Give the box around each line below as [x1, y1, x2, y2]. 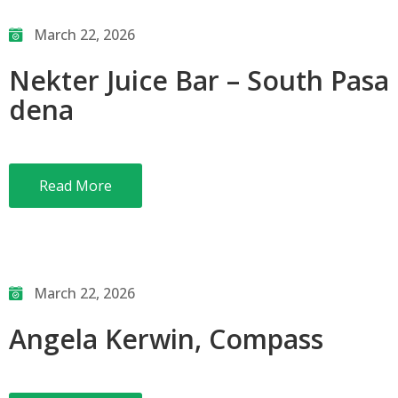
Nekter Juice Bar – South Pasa [9, 62, 389, 99]
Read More [39, 176, 112, 195]
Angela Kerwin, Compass [9, 321, 323, 357]
